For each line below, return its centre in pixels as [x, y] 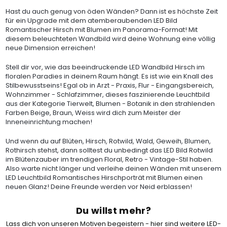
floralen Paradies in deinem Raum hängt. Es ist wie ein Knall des [109, 76]
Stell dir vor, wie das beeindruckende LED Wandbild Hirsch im [105, 67]
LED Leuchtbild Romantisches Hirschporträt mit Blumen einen [104, 178]
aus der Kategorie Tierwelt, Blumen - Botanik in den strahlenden [110, 104]
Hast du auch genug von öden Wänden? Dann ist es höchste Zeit [111, 11]
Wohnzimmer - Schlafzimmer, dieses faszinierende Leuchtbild [107, 94]
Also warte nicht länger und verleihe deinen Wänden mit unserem [113, 168]
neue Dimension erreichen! [50, 48]
